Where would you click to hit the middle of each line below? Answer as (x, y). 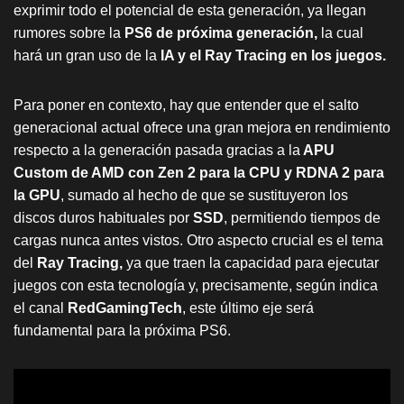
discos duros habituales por (103, 218)
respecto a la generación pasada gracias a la (157, 151)
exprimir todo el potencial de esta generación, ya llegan (190, 11)
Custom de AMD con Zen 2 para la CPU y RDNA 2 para (199, 173)
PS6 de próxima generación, (221, 33)
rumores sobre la (69, 33)
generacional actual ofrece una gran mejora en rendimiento (202, 128)
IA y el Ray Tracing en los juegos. (271, 56)
